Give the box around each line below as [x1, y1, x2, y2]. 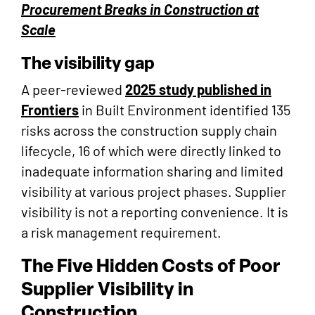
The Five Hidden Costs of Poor [21, 252, 281, 278]
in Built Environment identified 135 [79, 101, 290, 119]
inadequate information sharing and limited [21, 162, 283, 180]
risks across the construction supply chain [21, 122, 277, 139]
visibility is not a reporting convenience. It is [21, 203, 288, 221]
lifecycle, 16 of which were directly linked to [21, 142, 281, 160]
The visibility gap [21, 51, 155, 75]
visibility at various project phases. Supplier [21, 183, 286, 200]
